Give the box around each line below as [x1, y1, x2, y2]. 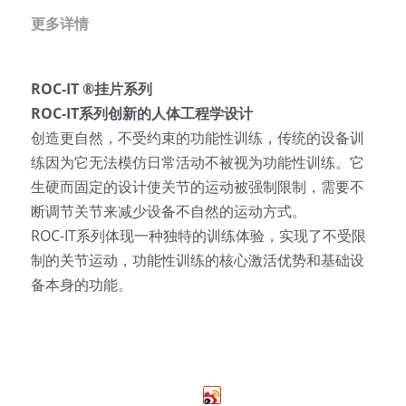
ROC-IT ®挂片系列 [31, 79, 152, 99]
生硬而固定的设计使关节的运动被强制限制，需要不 [31, 177, 364, 197]
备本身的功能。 [31, 275, 132, 295]
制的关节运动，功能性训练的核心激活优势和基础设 [31, 250, 364, 270]
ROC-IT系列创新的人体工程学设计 [31, 103, 253, 123]
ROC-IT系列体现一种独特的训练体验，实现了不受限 [31, 226, 366, 246]
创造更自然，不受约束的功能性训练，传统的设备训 [31, 128, 364, 148]
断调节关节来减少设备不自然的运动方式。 [31, 201, 306, 221]
